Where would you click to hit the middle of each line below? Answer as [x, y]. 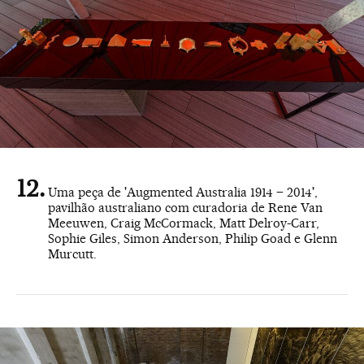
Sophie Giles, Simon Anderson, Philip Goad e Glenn [193, 239]
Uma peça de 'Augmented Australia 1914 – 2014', [183, 193]
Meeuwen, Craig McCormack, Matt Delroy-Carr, [184, 223]
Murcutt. [72, 254]
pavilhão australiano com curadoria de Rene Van [185, 208]
